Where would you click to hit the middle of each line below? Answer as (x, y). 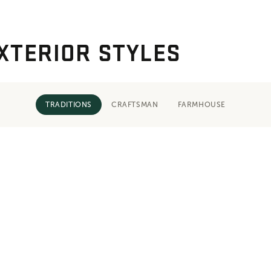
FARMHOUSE (201, 105)
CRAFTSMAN (135, 105)
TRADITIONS (69, 105)
